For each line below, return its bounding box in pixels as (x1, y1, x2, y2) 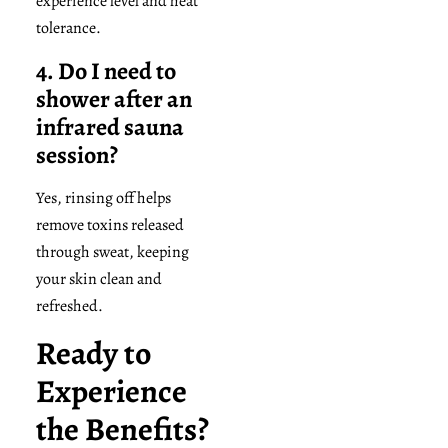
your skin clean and (35, 267, 162, 290)
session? (35, 138, 118, 171)
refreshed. (35, 294, 103, 317)
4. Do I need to (35, 54, 176, 87)
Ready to (35, 331, 152, 376)
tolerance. (35, 17, 101, 40)
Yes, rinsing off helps (35, 186, 171, 209)
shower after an (35, 82, 192, 115)
